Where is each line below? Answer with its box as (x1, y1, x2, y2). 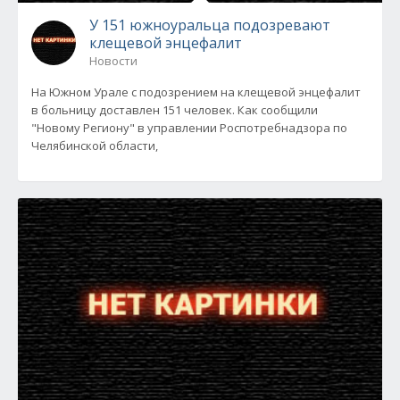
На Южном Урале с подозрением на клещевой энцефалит (31, 84, 361, 100)
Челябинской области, (31, 137, 158, 154)
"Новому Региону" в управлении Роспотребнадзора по (31, 120, 347, 136)
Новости (89, 53, 137, 69)
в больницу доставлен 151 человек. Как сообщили (31, 102, 318, 118)
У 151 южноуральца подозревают (89, 15, 330, 35)
